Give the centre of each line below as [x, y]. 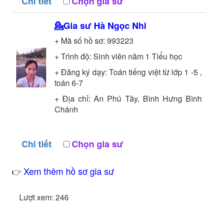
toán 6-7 [69, 82]
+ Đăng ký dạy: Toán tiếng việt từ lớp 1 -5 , [128, 72]
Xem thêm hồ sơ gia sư [69, 171]
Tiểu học [167, 56]
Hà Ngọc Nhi [120, 25]
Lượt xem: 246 [44, 197]
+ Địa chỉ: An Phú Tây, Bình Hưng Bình [128, 98]
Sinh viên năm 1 [121, 56]
